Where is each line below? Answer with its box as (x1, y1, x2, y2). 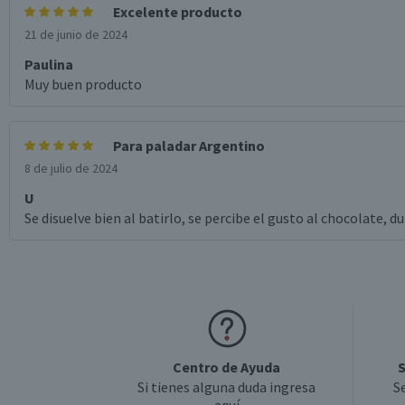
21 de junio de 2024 (24, 26, 127, 42)
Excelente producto (113, 3, 242, 21)
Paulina (24, 55, 73, 73)
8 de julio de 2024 (24, 160, 118, 176)
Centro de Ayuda (173, 358, 280, 376)
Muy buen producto (24, 75, 142, 93)
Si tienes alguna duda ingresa (137, 378, 316, 396)
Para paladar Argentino (113, 137, 265, 155)
